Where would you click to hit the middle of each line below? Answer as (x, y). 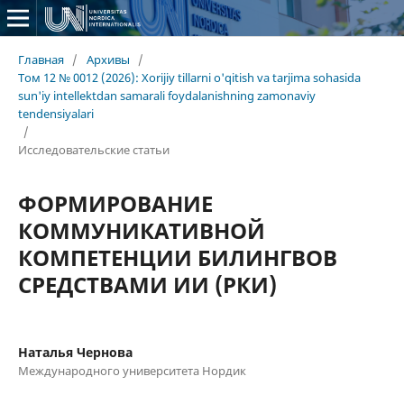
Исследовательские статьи (93, 149)
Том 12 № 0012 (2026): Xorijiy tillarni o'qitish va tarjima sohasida (189, 77)
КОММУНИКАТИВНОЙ (141, 230)
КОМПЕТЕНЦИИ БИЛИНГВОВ (177, 257)
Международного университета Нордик (132, 370)
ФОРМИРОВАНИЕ (115, 203)
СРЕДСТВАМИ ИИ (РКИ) (147, 284)
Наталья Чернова (75, 352)
